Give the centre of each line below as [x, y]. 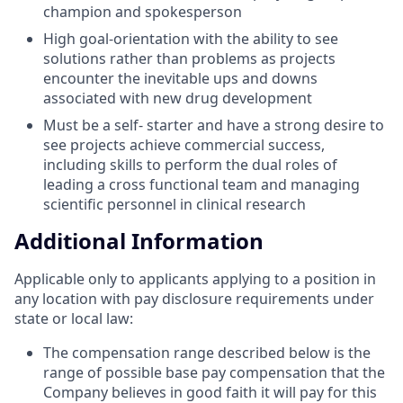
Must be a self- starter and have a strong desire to [214, 125]
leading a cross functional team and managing [201, 184]
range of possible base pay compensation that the [214, 373]
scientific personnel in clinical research [175, 204]
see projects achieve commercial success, [184, 144]
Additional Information [139, 241]
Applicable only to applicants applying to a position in [195, 279]
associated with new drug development [178, 98]
